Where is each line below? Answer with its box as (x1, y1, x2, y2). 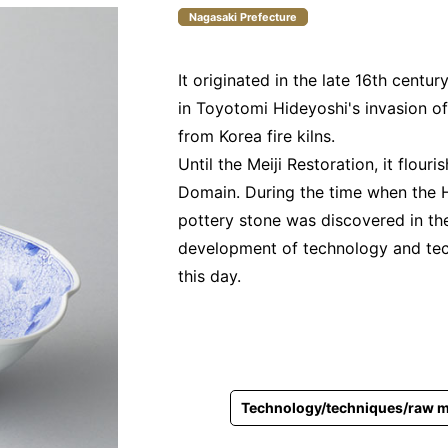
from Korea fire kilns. (178, 126, 335, 146)
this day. (178, 266, 241, 286)
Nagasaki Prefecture (189, 10, 297, 24)
